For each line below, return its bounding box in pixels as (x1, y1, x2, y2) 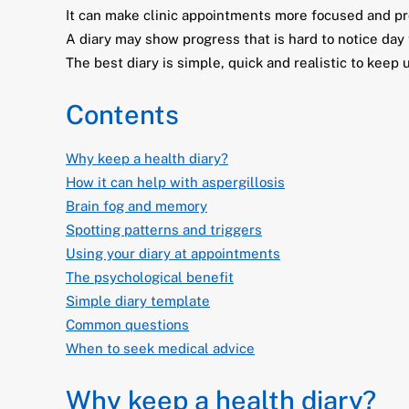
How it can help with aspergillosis (66, 174, 285, 190)
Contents (66, 99, 179, 131)
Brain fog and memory (66, 198, 207, 214)
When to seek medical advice (66, 341, 255, 356)
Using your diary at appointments (66, 246, 280, 261)
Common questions (66, 317, 189, 332)
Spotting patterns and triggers (66, 222, 262, 237)
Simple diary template (66, 293, 210, 309)
